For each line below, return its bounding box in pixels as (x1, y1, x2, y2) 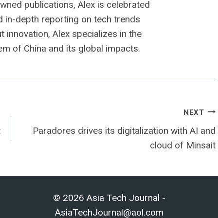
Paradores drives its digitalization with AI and (32, 125, 216, 136)
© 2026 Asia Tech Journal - (53, 192, 165, 203)
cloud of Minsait (149, 140, 216, 151)
